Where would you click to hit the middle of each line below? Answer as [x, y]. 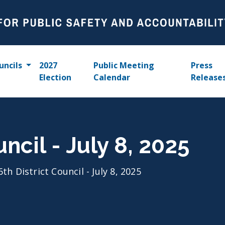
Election [55, 77]
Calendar [112, 77]
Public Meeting [124, 65]
